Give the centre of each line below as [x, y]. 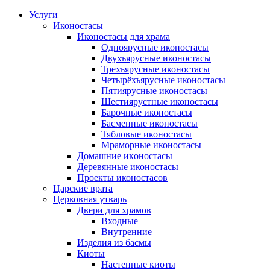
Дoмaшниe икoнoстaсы [125, 156]
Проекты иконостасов [122, 177]
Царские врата [83, 188]
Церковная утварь [90, 199]
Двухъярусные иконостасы [156, 58]
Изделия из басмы [114, 243]
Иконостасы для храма [124, 36]
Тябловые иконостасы [146, 134]
